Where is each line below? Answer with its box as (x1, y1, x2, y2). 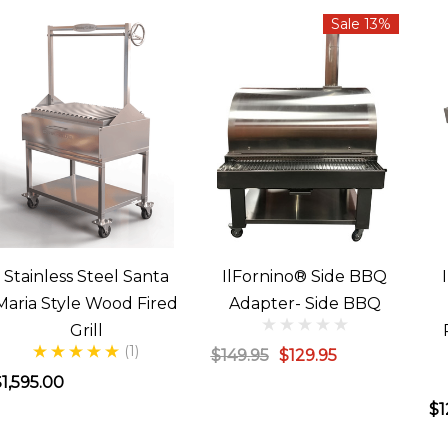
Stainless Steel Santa (3, 267, 169, 286)
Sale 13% (331, 15, 391, 33)
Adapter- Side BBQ (228, 294, 381, 313)
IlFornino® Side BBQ (222, 267, 388, 286)
